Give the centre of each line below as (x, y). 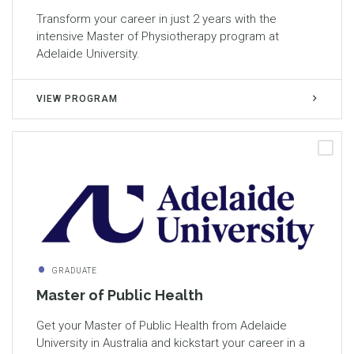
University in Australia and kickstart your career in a (171, 343)
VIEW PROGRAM (77, 99)
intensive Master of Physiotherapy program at (158, 37)
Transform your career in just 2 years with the (156, 19)
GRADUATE (75, 271)
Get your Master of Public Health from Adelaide (162, 326)
